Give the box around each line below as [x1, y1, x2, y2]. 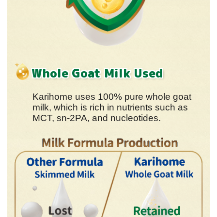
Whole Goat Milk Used [31, 64, 163, 81]
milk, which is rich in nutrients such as [32, 102, 188, 112]
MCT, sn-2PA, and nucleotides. [32, 112, 161, 123]
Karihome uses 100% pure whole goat [32, 91, 191, 102]
